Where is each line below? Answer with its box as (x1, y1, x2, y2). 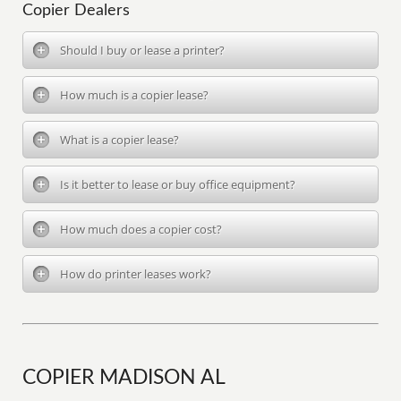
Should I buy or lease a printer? (60, 42, 226, 58)
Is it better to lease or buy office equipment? (60, 176, 296, 192)
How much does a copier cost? (60, 221, 223, 237)
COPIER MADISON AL (22, 368, 226, 388)
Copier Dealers (22, 3, 131, 19)
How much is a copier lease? (60, 87, 209, 103)
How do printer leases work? (60, 266, 212, 282)
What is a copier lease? (60, 132, 180, 148)
